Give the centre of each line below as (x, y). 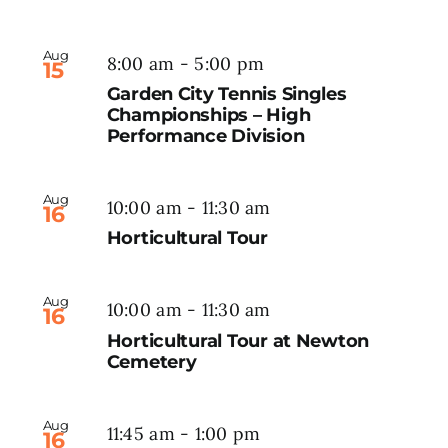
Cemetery (151, 361)
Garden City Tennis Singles (226, 94)
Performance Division (205, 136)
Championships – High (208, 115)
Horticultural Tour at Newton (238, 340)
